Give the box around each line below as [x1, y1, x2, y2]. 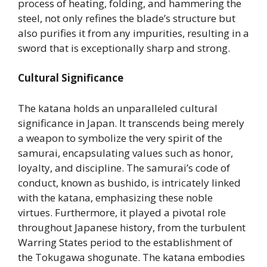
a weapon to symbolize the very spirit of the [18, 131, 222, 145]
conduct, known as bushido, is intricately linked [18, 175, 241, 190]
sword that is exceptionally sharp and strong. [18, 41, 230, 55]
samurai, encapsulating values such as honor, [18, 145, 233, 160]
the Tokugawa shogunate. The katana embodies [18, 250, 245, 264]
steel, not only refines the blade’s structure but [18, 11, 235, 25]
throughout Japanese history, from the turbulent [18, 220, 246, 234]
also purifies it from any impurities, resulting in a [18, 26, 249, 40]
